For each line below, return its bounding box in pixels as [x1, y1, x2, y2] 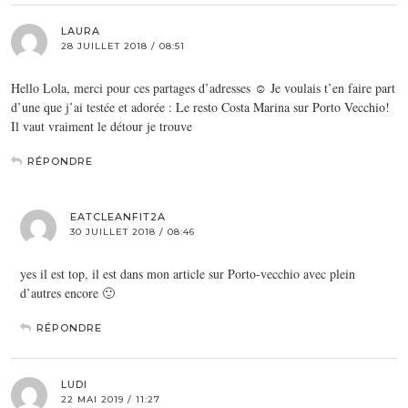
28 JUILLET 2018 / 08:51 [61, 39, 185, 52]
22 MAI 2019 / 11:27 [61, 393, 160, 405]
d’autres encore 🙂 [20, 283, 115, 301]
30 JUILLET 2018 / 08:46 [70, 225, 195, 238]
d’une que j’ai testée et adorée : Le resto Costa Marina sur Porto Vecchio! [11, 97, 390, 116]
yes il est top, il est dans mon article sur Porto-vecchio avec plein [20, 264, 355, 282]
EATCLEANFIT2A [70, 209, 166, 223]
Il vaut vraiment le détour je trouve [11, 117, 192, 135]
